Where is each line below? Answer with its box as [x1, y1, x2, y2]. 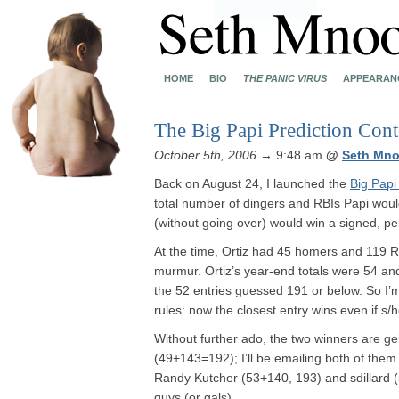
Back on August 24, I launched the [154, 176, 350, 191]
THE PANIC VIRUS [243, 73, 327, 84]
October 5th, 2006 [154, 148, 256, 162]
